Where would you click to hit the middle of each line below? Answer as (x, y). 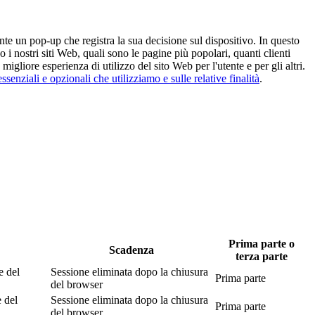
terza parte (261, 256)
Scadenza (131, 250)
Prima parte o (261, 243)
